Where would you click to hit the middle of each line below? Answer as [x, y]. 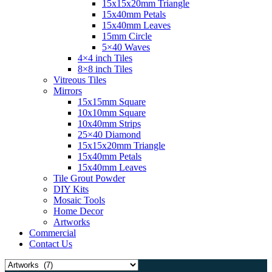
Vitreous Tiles [80, 80]
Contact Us [51, 244]
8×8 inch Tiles [105, 69]
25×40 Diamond [109, 134]
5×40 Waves [126, 47]
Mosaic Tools [79, 200]
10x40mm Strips [109, 124]
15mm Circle [127, 36]
